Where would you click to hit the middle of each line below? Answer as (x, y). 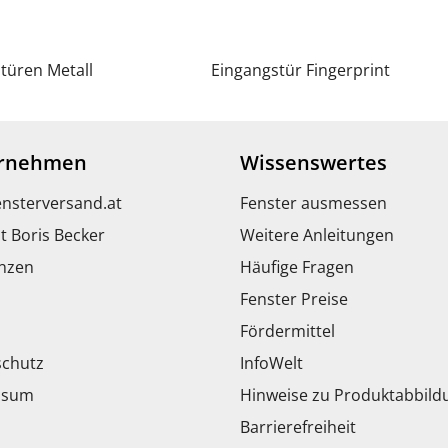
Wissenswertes (313, 162)
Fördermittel (287, 330)
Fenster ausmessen (313, 202)
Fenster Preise (294, 298)
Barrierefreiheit (298, 426)
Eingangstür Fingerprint (300, 69)
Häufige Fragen (297, 266)
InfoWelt (271, 362)
